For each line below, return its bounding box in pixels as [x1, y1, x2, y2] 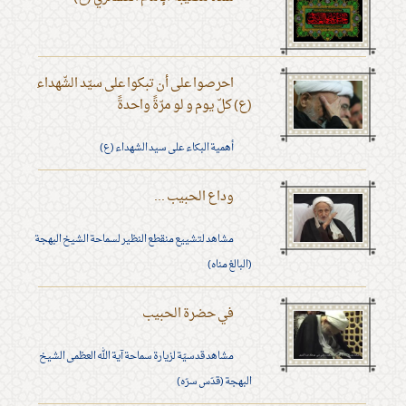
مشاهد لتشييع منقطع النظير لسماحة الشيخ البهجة [34, 230, 234, 249]
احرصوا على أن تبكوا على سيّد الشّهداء [35, 72, 234, 97]
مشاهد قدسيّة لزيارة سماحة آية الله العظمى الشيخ [38, 347, 234, 366]
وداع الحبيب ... [153, 185, 234, 210]
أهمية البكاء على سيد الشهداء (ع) [99, 139, 234, 158]
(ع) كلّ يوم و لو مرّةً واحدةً [116, 93, 252, 119]
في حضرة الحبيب [141, 302, 234, 327]
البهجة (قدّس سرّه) [176, 372, 252, 391]
